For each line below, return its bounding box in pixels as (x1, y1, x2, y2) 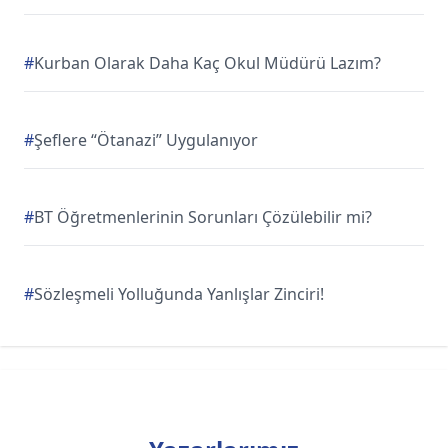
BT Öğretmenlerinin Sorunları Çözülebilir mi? (34, 206, 372, 228)
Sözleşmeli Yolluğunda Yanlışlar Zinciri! (34, 283, 324, 305)
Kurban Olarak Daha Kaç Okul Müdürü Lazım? (34, 52, 381, 74)
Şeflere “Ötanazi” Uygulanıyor (34, 129, 258, 151)
